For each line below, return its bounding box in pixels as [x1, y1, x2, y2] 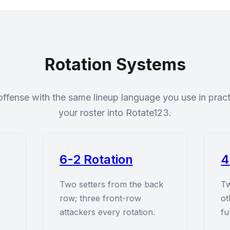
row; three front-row [59, 193, 141, 203]
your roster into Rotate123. [59, 107, 171, 118]
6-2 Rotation [59, 152, 133, 167]
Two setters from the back [59, 179, 163, 189]
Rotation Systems [44, 54, 186, 74]
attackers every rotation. [59, 207, 155, 217]
